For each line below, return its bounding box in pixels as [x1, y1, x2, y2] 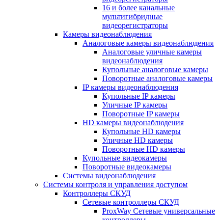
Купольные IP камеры [102, 91, 175, 100]
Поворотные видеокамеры [82, 162, 171, 171]
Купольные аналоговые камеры [102, 65, 208, 74]
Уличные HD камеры [102, 136, 173, 144]
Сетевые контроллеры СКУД [82, 197, 179, 206]
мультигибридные [102, 12, 163, 21]
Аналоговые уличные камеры [102, 47, 202, 56]
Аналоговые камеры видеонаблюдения [82, 38, 214, 47]
